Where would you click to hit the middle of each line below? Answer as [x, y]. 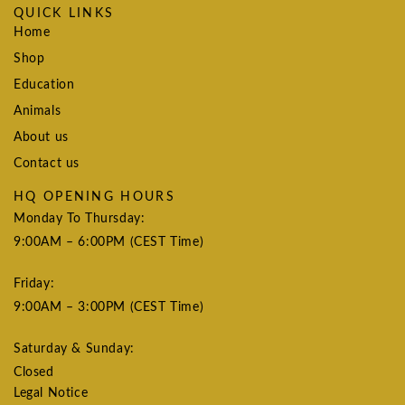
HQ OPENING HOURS [94, 197]
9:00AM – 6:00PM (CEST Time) [109, 242]
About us [41, 137]
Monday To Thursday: [80, 218]
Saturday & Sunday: [74, 348]
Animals [38, 111]
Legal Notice [51, 393]
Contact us [47, 163]
